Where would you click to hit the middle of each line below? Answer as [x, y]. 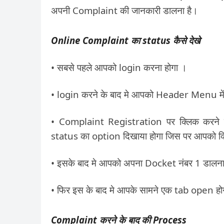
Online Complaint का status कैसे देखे [126, 40]
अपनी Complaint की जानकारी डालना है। [124, 10]
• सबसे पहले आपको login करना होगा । [119, 67]
